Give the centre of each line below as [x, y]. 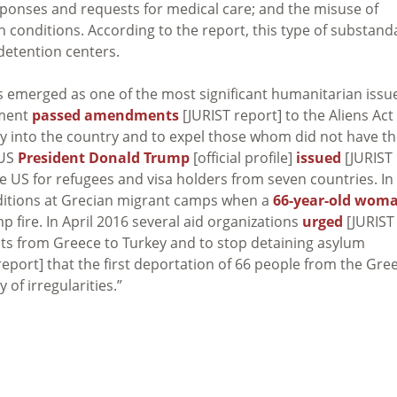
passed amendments [105, 115]
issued [319, 157]
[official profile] [243, 157]
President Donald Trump [104, 157]
